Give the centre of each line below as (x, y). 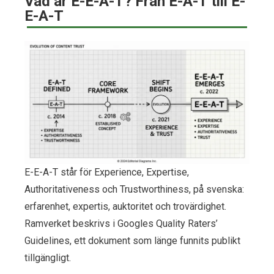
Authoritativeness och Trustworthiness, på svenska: (134, 189)
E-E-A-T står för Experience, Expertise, (107, 172)
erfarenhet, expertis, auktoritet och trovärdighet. (125, 206)
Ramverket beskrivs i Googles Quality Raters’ (121, 223)
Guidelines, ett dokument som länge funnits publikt (132, 240)
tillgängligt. (48, 257)
